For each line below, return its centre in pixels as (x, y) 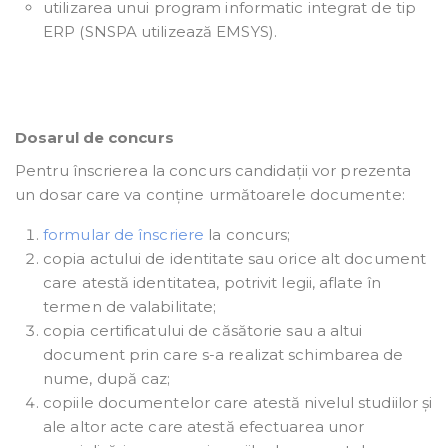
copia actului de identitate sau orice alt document (235, 259)
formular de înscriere (124, 235)
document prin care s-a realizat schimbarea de (223, 355)
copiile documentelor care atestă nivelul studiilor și (238, 403)
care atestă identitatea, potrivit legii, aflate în (212, 283)
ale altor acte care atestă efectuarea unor (204, 427)
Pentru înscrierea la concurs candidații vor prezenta (213, 171)
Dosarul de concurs (94, 138)
